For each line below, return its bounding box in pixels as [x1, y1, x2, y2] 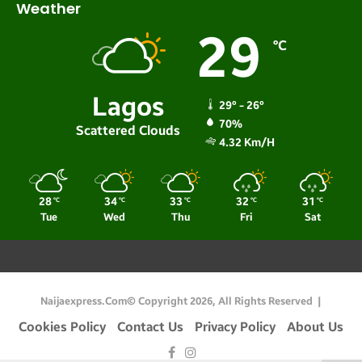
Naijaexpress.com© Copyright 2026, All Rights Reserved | [40, 294, 322, 308]
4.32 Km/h [218, 135, 275, 149]
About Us [287, 318, 343, 335]
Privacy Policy [195, 318, 276, 335]
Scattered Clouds [75, 122, 180, 138]
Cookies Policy [19, 318, 106, 335]
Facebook [174, 343, 233, 359]
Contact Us [117, 318, 183, 335]
